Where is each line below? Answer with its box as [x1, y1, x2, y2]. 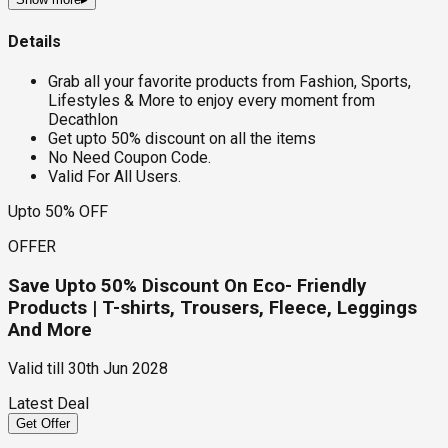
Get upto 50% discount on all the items [48, 128, 316, 148]
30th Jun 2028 [68, 359, 168, 379]
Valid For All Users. [48, 166, 181, 186]
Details [8, 31, 61, 51]
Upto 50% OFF [8, 201, 108, 221]
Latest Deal [8, 394, 89, 414]
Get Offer [16, 416, 70, 432]
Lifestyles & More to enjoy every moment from [48, 90, 375, 110]
